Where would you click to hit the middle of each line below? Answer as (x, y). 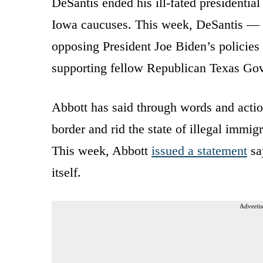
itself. (66, 172)
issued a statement (199, 150)
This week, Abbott (102, 150)
